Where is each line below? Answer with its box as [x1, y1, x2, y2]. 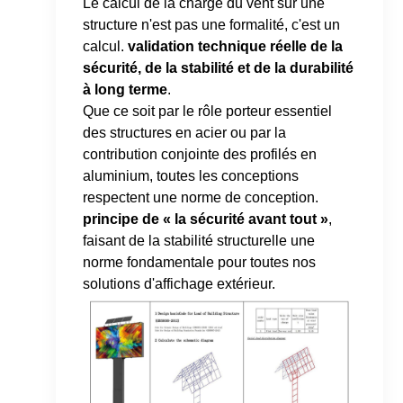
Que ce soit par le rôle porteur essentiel [83, 103, 333, 120]
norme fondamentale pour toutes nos [83, 255, 317, 271]
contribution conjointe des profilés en [83, 147, 318, 163]
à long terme [83, 82, 168, 98]
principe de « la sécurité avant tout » [83, 211, 329, 228]
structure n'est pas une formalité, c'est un [83, 17, 341, 33]
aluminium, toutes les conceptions [83, 168, 300, 184]
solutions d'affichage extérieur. [83, 276, 276, 292]
